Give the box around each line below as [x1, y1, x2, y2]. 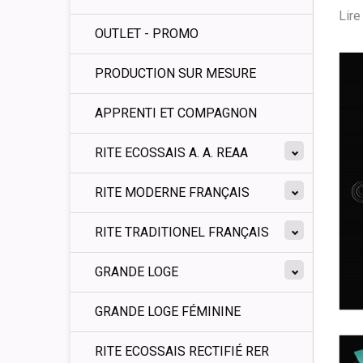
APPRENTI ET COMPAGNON [95, 105, 257, 121]
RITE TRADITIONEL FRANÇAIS [95, 224, 269, 240]
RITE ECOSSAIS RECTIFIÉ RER [95, 344, 269, 359]
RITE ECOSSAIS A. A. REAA [95, 145, 248, 160]
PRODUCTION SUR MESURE [95, 66, 256, 81]
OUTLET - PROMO [95, 26, 199, 41]
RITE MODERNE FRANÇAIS [95, 185, 250, 200]
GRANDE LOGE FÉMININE [95, 304, 241, 319]
